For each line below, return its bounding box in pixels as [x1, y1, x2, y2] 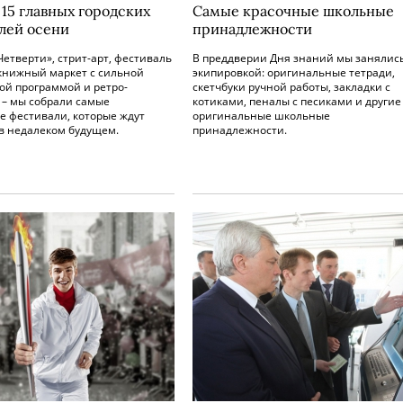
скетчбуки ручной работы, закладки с [193, 79, 390, 94]
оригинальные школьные [193, 108, 330, 123]
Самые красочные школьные [193, 2, 394, 20]
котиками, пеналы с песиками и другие [193, 94, 401, 109]
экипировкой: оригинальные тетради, [193, 65, 395, 80]
